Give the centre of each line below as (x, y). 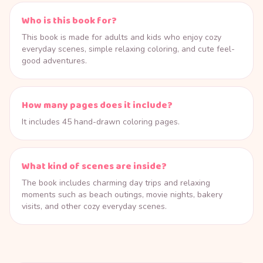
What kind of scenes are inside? (94, 166)
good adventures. (54, 60)
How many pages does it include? (97, 105)
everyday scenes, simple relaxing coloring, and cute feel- (128, 49)
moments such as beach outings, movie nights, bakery (122, 194)
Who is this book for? (69, 21)
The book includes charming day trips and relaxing (116, 183)
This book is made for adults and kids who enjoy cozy (122, 37)
